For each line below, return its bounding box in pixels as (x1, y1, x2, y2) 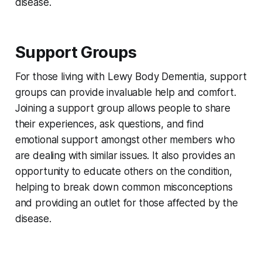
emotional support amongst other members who (15, 134, 235, 146)
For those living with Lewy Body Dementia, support (15, 71, 247, 83)
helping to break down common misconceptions (15, 181, 233, 194)
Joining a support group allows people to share (15, 102, 230, 115)
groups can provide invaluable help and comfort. (15, 87, 236, 99)
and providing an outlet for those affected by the (15, 197, 238, 209)
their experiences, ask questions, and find (15, 118, 204, 130)
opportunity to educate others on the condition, (15, 166, 232, 178)
